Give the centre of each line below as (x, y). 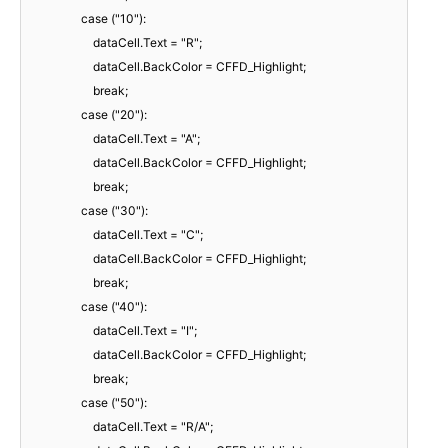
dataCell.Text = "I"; (145, 330)
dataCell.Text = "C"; (148, 234)
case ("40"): (114, 306)
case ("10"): (113, 18)
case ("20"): (114, 114)
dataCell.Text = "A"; (146, 138)
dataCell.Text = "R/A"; (153, 426)
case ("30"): (114, 210)
